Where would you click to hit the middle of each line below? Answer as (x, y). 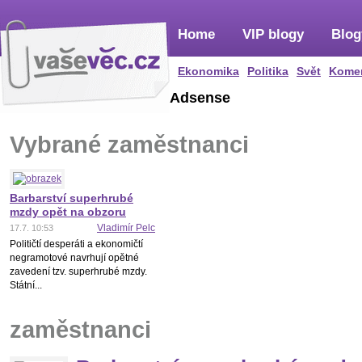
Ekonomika (208, 71)
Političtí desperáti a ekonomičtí (76, 244)
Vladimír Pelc (126, 228)
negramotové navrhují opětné (74, 258)
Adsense (200, 98)
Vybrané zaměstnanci (129, 144)
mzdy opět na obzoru (68, 212)
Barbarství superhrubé (72, 198)
